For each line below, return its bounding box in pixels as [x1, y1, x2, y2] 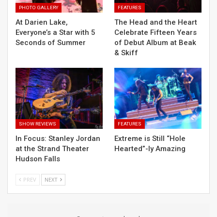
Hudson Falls [15, 155, 60, 164]
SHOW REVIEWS [19, 121, 56, 127]
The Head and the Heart [114, 18, 197, 27]
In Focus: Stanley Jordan [15, 134, 100, 143]
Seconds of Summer [15, 38, 86, 47]
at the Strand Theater [15, 144, 89, 154]
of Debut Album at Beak [114, 38, 196, 47]
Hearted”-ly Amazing [114, 144, 186, 154]
